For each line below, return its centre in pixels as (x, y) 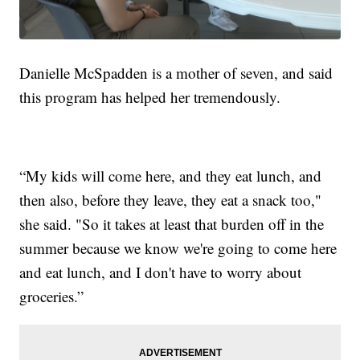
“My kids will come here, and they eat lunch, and (171, 175)
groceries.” (52, 296)
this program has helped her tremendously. (150, 96)
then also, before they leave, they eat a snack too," (171, 199)
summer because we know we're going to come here (178, 247)
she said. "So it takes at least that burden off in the (172, 223)
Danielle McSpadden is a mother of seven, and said (176, 72)
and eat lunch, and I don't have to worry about (161, 272)
